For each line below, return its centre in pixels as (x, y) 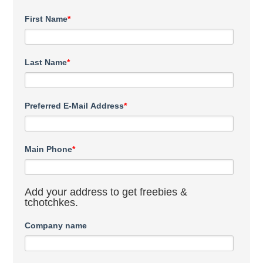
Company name (56, 225)
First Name (46, 18)
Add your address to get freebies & (106, 192)
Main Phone (49, 149)
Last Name (46, 62)
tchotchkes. (52, 202)
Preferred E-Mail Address (75, 105)
